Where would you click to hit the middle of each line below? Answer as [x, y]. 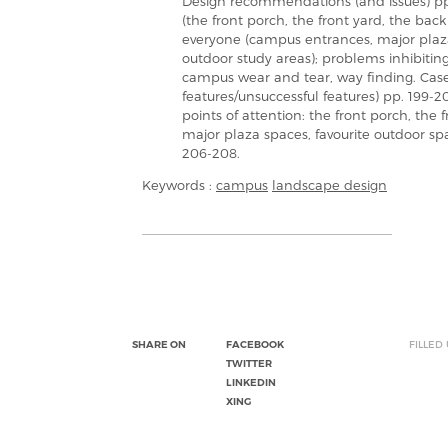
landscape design [329, 185]
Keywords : [179, 185]
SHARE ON [159, 344]
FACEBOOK [255, 344]
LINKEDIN [251, 382]
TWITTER [249, 363]
